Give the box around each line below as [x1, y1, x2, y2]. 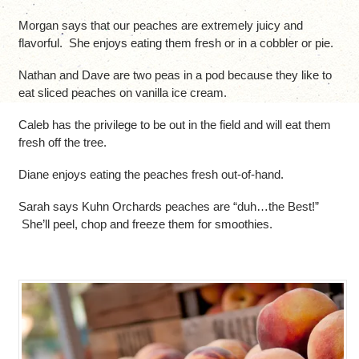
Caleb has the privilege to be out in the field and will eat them [18, 117, 331, 131]
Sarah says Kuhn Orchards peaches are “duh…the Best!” [18, 199, 319, 213]
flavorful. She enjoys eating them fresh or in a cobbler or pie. [18, 35, 333, 50]
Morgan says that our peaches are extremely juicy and [18, 18, 303, 32]
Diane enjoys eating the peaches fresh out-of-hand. [18, 167, 284, 181]
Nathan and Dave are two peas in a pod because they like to [18, 67, 332, 82]
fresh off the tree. [18, 135, 107, 149]
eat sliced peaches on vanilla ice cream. [18, 85, 227, 99]
